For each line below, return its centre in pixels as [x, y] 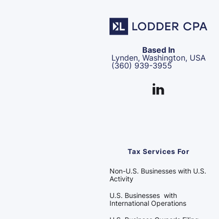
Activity [121, 179]
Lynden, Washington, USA [158, 58]
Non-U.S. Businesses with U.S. [158, 171]
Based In [158, 50]
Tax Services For [158, 151]
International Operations [148, 203]
